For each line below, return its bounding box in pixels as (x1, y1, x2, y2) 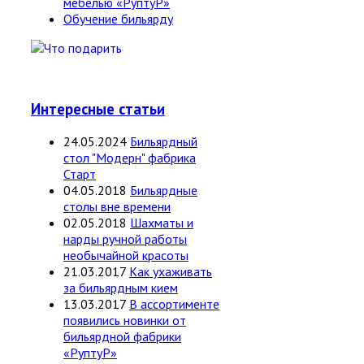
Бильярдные (130, 182, 197, 199)
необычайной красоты (63, 247, 188, 264)
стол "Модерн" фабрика (63, 149, 196, 167)
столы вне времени (63, 198, 171, 215)
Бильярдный (130, 133, 197, 150)
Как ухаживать (129, 263, 212, 280)
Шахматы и (130, 214, 193, 232)
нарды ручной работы (63, 231, 187, 248)
